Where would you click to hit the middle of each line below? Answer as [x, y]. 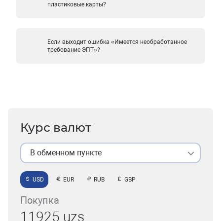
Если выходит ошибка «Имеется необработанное [117, 42]
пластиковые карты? [77, 4]
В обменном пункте [66, 153]
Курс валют [56, 128]
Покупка [40, 200]
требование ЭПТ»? [74, 50]
